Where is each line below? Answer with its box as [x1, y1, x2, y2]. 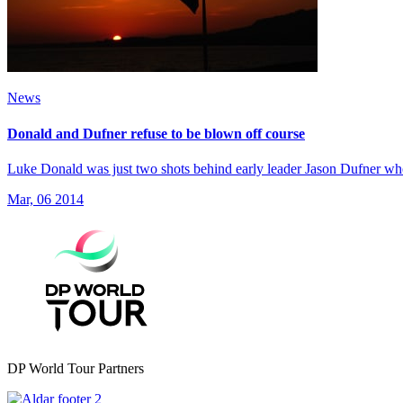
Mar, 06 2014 [7, 191, 84, 207]
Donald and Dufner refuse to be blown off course [7, 125, 305, 141]
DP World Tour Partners [7, 360, 144, 376]
